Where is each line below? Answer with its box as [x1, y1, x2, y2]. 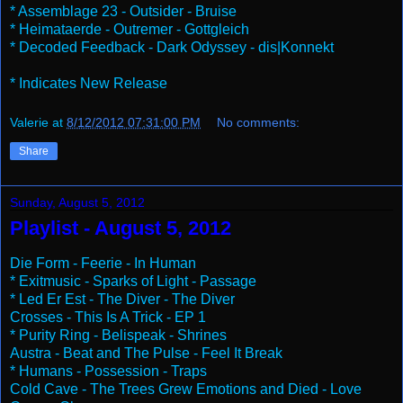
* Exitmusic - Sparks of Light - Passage [10, 273, 256, 289]
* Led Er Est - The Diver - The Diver [10, 291, 235, 307]
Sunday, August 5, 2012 [10, 194, 145, 210]
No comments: [217, 114, 300, 130]
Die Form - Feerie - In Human [10, 255, 196, 271]
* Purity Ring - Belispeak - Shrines [10, 327, 227, 343]
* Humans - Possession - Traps [10, 363, 207, 379]
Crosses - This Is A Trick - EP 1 [10, 309, 206, 325]
